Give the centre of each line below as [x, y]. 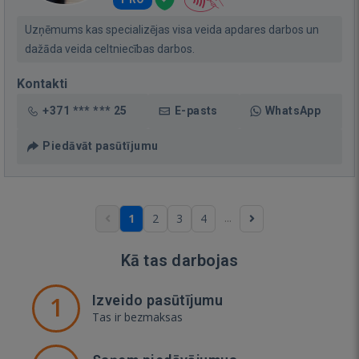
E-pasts [196, 110]
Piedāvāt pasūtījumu [101, 145]
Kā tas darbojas [179, 260]
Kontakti [42, 83]
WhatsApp [293, 110]
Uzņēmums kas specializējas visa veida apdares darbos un [172, 29]
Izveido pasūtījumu [158, 300]
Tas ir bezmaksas [137, 317]
